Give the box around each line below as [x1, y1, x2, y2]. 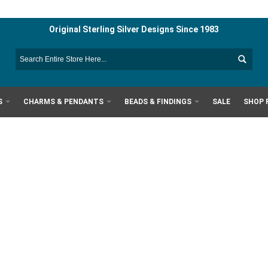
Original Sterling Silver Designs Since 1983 [48, 25, 219, 34]
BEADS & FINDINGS [124, 97, 192, 106]
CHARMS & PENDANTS [23, 97, 104, 106]
